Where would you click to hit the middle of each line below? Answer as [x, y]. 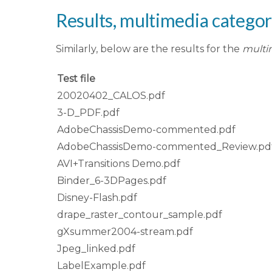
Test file [76, 79]
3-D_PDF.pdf [88, 113]
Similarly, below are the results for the [149, 49]
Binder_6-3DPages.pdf [112, 181]
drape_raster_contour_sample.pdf [140, 215]
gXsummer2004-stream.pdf [125, 232]
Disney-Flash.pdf [97, 198]
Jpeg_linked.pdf [96, 249]
